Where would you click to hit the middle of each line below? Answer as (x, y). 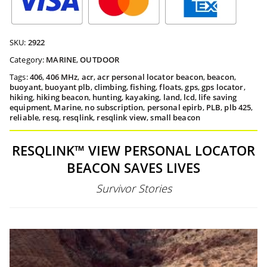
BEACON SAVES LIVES (133, 167)
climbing (110, 87)
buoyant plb (68, 87)
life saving (218, 97)
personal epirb (175, 107)
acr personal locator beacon (150, 77)
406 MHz (62, 77)
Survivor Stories (133, 188)
